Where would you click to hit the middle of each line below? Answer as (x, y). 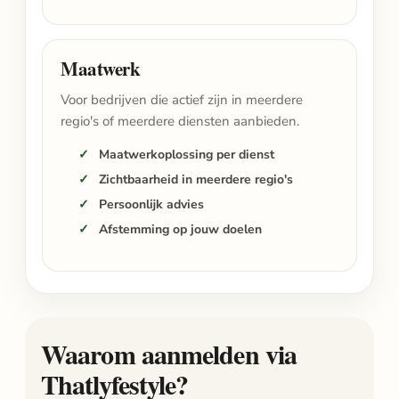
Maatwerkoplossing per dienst (187, 155)
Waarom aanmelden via (169, 354)
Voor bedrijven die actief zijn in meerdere (182, 100)
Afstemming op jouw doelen (180, 229)
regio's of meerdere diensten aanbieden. (180, 121)
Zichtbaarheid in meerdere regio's (196, 179)
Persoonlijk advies (151, 204)
